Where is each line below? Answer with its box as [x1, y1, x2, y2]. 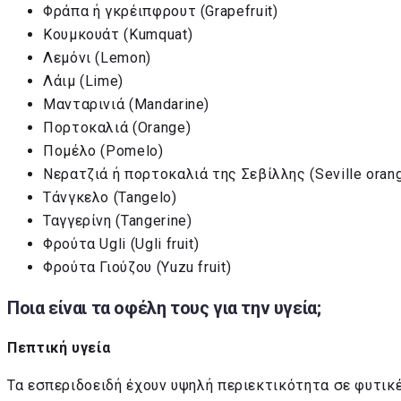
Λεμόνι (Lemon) [43, 49, 151, 67]
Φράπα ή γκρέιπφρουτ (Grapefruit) [43, 3, 278, 21]
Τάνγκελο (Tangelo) [43, 189, 177, 207]
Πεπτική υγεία [7, 338, 111, 356]
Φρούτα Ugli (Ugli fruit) [43, 235, 200, 253]
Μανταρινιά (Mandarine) [43, 96, 210, 114]
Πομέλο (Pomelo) [43, 142, 164, 160]
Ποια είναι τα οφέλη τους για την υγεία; [7, 296, 321, 319]
